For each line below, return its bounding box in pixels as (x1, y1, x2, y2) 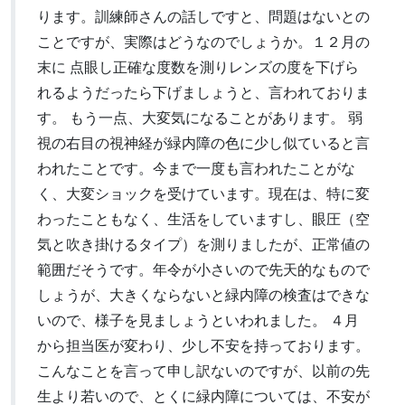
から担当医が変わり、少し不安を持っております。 (37, 334, 370, 355)
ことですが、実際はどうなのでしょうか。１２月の (37, 31, 370, 52)
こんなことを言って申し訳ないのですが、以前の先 (37, 360, 370, 381)
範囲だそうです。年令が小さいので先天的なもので (37, 259, 370, 279)
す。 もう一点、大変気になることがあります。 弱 (37, 107, 363, 127)
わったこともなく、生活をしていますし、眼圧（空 (37, 208, 370, 229)
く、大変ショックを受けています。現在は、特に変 (37, 183, 370, 203)
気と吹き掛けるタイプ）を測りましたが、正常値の (37, 233, 370, 254)
